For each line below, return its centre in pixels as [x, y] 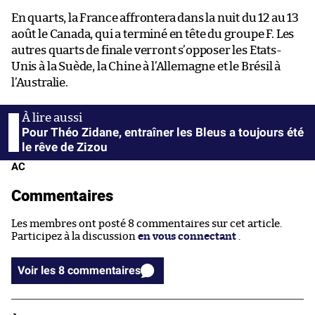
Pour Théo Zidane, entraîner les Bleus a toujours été [163, 132]
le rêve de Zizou [65, 147]
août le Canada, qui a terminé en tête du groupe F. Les [153, 34]
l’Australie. [40, 82]
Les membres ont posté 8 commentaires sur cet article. [147, 224]
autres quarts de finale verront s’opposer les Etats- [147, 50]
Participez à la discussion [75, 236]
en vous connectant [187, 236]
